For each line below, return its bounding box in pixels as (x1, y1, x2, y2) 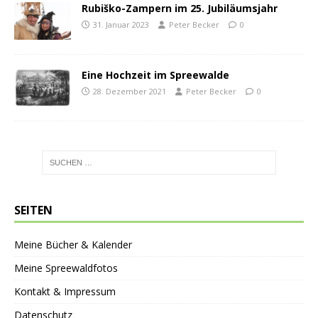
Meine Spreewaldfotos (14, 261, 118, 275)
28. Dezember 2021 (93, 85, 166, 97)
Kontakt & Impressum (14, 285, 116, 299)
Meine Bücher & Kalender (14, 238, 132, 252)
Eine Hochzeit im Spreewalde (82, 67, 229, 82)
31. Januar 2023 (93, 18, 149, 30)
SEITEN (14, 202, 53, 219)
